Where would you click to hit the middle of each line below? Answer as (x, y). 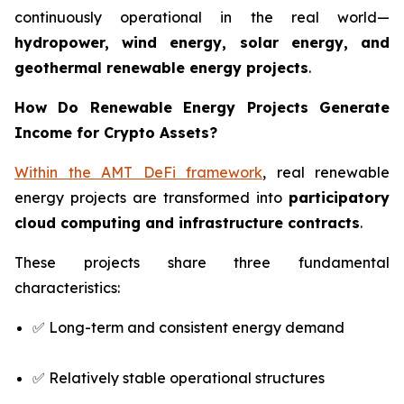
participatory (339, 198)
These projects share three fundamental (202, 263)
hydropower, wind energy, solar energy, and (202, 43)
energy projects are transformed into (151, 198)
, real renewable (326, 173)
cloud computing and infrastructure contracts (187, 223)
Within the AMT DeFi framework (138, 173)
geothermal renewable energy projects (161, 68)
